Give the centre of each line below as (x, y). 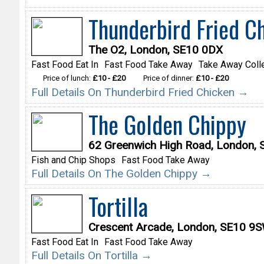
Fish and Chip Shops (73, 160)
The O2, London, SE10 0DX (155, 49)
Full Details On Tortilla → (91, 255)
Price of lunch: (67, 78)
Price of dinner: (169, 78)
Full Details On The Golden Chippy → (121, 174)
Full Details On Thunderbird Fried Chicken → (140, 92)
